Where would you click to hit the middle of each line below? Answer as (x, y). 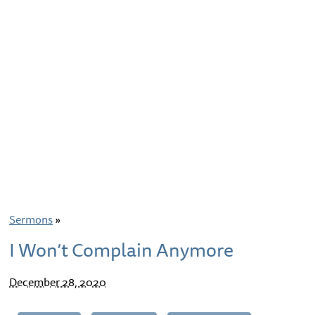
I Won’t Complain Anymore (122, 250)
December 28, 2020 (58, 282)
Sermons (31, 219)
